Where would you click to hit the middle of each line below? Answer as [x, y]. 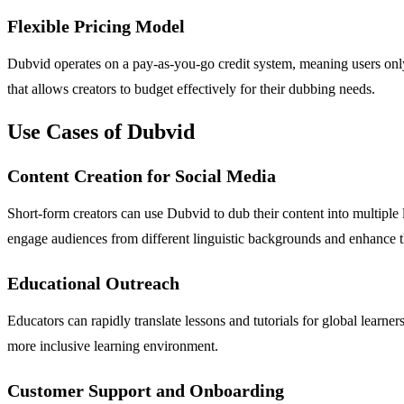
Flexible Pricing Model [96, 26]
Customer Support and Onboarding [146, 390]
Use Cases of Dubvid [101, 131]
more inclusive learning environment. [113, 345]
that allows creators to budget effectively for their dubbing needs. [191, 88]
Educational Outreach [93, 283]
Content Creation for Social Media [142, 175]
